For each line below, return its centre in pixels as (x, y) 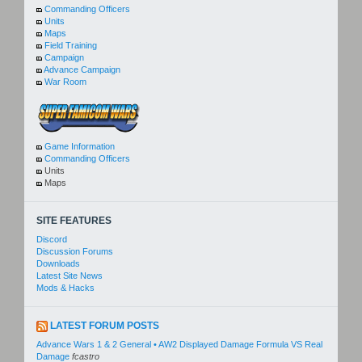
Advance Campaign (82, 70)
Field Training (71, 46)
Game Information (80, 147)
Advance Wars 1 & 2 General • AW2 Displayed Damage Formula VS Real (179, 345)
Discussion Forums (75, 252)
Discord (52, 240)
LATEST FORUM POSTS (105, 326)
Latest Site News (69, 276)
